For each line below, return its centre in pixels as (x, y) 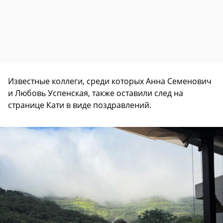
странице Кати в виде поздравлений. (80, 105)
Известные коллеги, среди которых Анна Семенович (110, 81)
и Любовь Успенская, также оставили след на (96, 93)
